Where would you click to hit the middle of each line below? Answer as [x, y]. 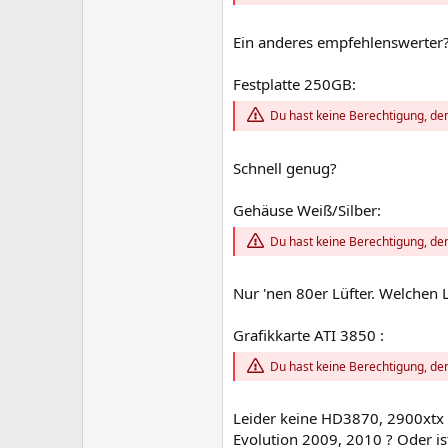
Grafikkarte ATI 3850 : [308, 334]
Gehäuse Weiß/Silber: [307, 209]
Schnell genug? [285, 167]
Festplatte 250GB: [294, 84]
